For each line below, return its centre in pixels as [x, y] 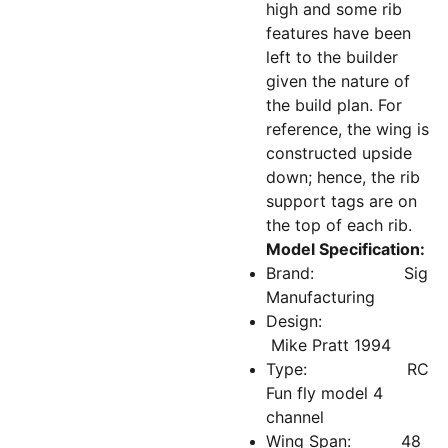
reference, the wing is [347, 129]
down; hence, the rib [343, 177]
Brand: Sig [347, 273]
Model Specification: [345, 249]
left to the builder [332, 57]
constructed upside [339, 153]
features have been [338, 33]
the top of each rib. [339, 225]
